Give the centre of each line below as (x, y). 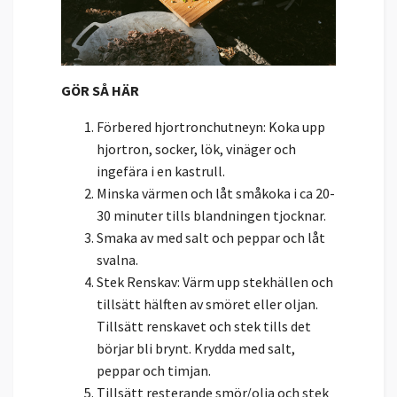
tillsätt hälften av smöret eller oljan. (207, 304)
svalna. (119, 259)
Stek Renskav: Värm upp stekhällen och (215, 281)
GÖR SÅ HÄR (100, 90)
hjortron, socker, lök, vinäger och (196, 148)
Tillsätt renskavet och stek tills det (204, 326)
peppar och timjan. (155, 370)
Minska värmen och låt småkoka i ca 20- (216, 193)
